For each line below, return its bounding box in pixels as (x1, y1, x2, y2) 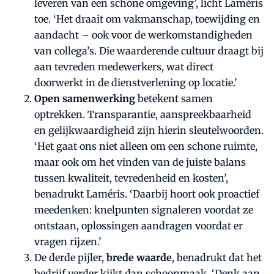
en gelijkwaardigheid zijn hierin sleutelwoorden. (34, 124, 264, 137)
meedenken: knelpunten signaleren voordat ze (34, 204, 253, 217)
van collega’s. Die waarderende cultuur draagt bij (34, 45, 264, 57)
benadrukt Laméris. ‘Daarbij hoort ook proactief (34, 188, 259, 201)
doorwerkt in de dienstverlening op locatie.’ (34, 76, 237, 89)
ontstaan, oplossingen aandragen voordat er (34, 220, 243, 232)
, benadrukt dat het (172, 251, 262, 264)
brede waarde (106, 251, 172, 264)
